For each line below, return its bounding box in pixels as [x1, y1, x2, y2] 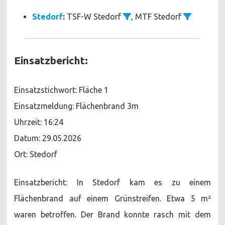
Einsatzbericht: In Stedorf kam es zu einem [14, 177, 211, 187]
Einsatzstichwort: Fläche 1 [14, 85, 108, 94]
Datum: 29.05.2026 [14, 133, 81, 143]
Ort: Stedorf [14, 149, 57, 159]
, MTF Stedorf [131, 12, 183, 21]
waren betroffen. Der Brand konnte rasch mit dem [14, 209, 211, 219]
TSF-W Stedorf [65, 12, 123, 21]
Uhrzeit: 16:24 [14, 117, 63, 127]
